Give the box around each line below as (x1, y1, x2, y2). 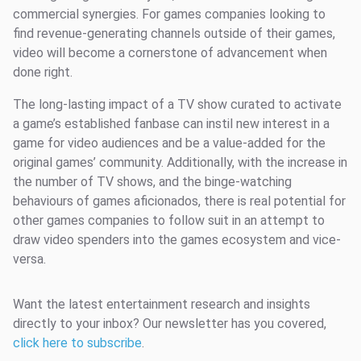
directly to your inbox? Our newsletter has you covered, (13, 316, 326, 331)
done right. (13, 64, 73, 80)
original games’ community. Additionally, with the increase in (13, 155, 347, 170)
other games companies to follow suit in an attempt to (13, 213, 325, 228)
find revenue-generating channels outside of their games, (13, 26, 335, 41)
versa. (13, 251, 46, 267)
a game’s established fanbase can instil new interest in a (13, 116, 330, 131)
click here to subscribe (13, 335, 142, 351)
